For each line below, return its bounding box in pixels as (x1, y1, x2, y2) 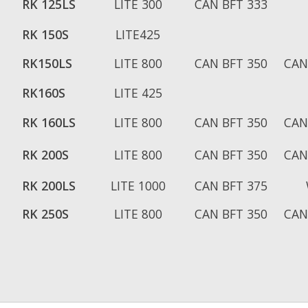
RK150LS (22, 55, 72, 72)
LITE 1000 (110, 177, 166, 195)
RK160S (22, 85, 65, 102)
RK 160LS (22, 114, 76, 131)
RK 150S (22, 26, 69, 43)
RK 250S (22, 206, 69, 223)
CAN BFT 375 (195, 177, 267, 195)
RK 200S (22, 146, 69, 164)
